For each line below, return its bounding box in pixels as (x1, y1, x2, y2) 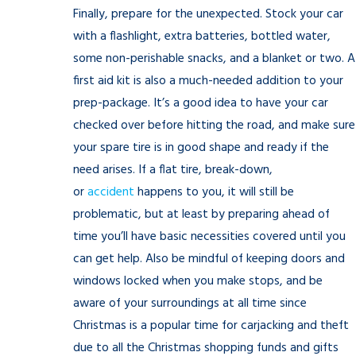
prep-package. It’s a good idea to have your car (73, 93, 328, 114)
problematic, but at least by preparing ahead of (73, 204, 330, 225)
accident (87, 182, 134, 203)
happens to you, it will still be (134, 182, 294, 203)
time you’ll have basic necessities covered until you (73, 226, 346, 247)
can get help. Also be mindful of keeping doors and (73, 249, 345, 269)
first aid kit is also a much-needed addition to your (73, 71, 343, 91)
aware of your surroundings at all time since (73, 293, 307, 314)
